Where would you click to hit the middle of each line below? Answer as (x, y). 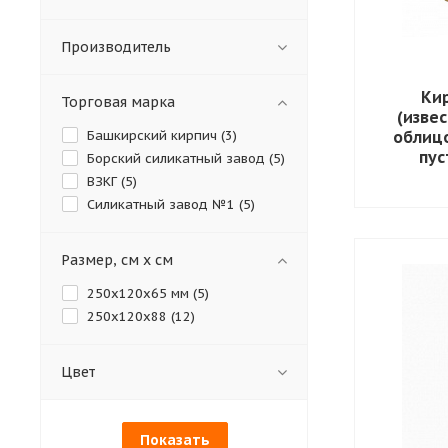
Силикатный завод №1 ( (165, 204)
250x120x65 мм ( (142, 293)
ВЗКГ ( (106, 181)
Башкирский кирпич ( (156, 135)
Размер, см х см (117, 259)
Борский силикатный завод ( (180, 158)
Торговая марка (118, 101)
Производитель (116, 46)
